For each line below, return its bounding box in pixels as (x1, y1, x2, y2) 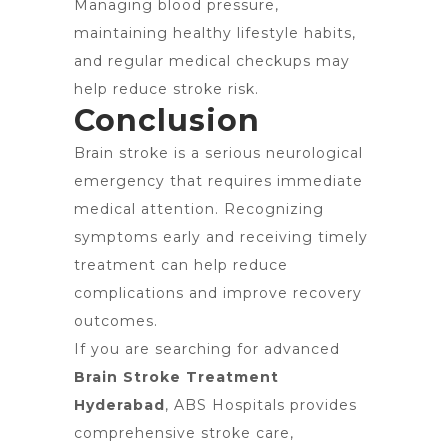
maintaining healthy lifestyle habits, (74, 24, 356, 42)
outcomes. (74, 312, 158, 330)
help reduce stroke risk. (74, 80, 259, 98)
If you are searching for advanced (74, 340, 340, 358)
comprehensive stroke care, (74, 424, 294, 442)
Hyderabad (74, 396, 165, 414)
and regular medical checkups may (74, 52, 350, 70)
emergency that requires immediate (74, 172, 363, 190)
